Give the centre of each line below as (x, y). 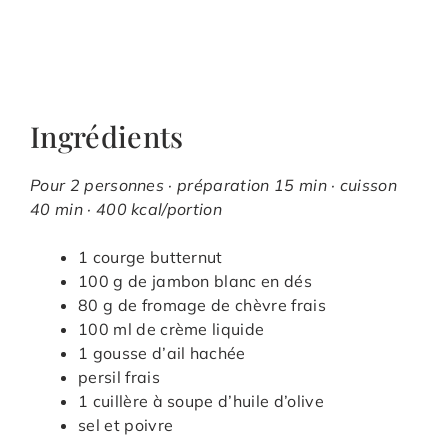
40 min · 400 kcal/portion (126, 209)
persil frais (119, 377)
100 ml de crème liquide (171, 329)
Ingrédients (107, 136)
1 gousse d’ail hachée (162, 353)
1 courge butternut (150, 257)
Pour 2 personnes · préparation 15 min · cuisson (214, 185)
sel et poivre (126, 425)
